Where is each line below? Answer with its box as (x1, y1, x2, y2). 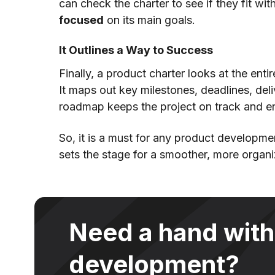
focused (59, 14, 104, 27)
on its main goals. (104, 14, 195, 27)
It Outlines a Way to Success (59, 44, 213, 57)
